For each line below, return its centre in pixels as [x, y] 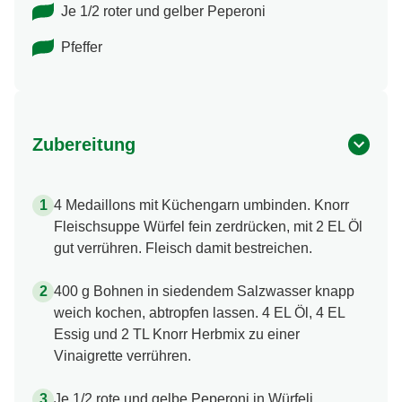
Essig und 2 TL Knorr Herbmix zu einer [177, 335]
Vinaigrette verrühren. [122, 356]
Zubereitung [84, 145]
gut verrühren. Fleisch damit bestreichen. [183, 249]
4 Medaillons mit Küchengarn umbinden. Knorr [201, 205]
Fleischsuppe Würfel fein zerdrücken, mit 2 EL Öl [208, 227]
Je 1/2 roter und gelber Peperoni [163, 12]
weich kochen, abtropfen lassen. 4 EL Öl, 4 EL [199, 313]
